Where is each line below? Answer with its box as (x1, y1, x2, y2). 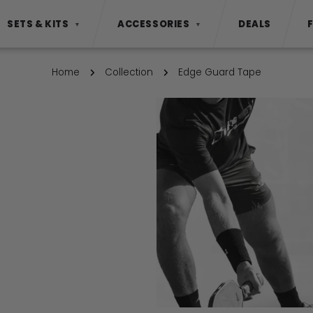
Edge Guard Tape (178, 66, 261, 79)
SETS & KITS (6, 17, 69, 31)
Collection (105, 66, 153, 79)
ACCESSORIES (117, 17, 190, 31)
